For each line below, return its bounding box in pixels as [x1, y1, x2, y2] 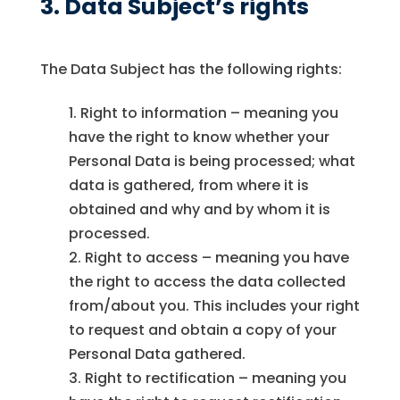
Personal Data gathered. [68, 344, 246, 365]
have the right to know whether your [68, 127, 329, 148]
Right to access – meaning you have [84, 247, 349, 269]
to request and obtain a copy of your [68, 320, 337, 341]
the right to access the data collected [68, 271, 346, 293]
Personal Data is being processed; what [68, 151, 355, 172]
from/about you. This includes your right [68, 296, 360, 317]
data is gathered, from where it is [68, 175, 309, 196]
